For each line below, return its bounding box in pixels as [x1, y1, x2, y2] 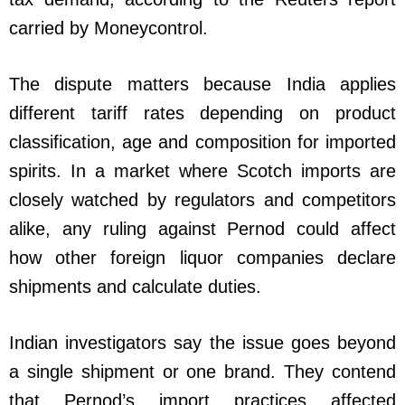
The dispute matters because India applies [9, 73, 396, 94]
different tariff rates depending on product [9, 102, 396, 123]
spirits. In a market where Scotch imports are [9, 160, 396, 181]
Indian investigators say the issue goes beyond [9, 332, 396, 353]
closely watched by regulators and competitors [9, 189, 396, 210]
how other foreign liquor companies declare [9, 247, 396, 268]
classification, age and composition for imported [9, 131, 396, 152]
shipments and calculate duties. [9, 276, 261, 297]
